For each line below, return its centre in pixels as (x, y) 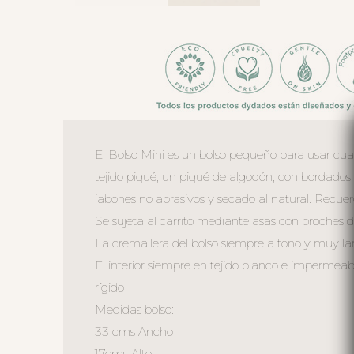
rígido (109, 288)
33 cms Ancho (134, 332)
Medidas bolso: (134, 310)
